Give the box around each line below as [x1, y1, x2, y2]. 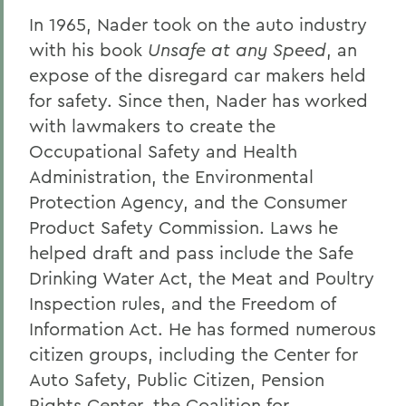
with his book [29, 38, 142, 61]
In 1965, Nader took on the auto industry [29, 13, 367, 35]
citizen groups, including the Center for [29, 343, 358, 365]
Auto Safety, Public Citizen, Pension [29, 368, 324, 391]
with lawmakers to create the [29, 114, 275, 137]
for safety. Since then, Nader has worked [29, 89, 368, 111]
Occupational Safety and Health [29, 140, 297, 162]
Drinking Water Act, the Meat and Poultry [29, 266, 374, 289]
